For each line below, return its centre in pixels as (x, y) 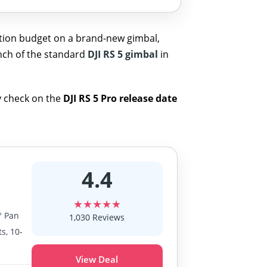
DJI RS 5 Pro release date (120, 98)
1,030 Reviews (97, 217)
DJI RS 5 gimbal (123, 54)
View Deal (97, 259)
